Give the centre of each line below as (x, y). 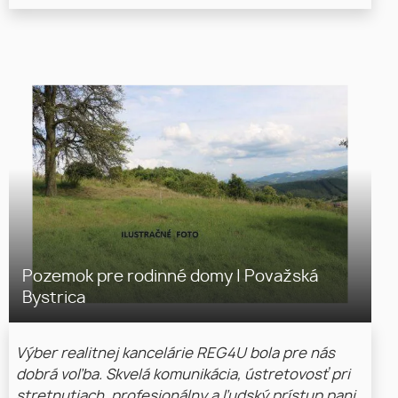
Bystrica (54, 298)
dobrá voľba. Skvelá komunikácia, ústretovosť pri (183, 375)
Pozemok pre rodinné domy (129, 277)
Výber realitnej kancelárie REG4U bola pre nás (175, 354)
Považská (279, 277)
